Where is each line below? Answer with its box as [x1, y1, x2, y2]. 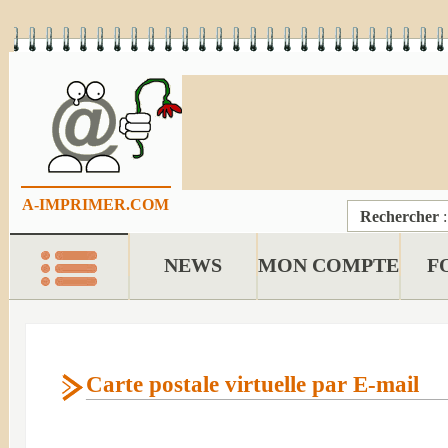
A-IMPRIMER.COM [22, 196, 170, 213]
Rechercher [360, 208, 440, 225]
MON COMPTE [258, 254, 399, 276]
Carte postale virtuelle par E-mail [86, 372, 420, 397]
